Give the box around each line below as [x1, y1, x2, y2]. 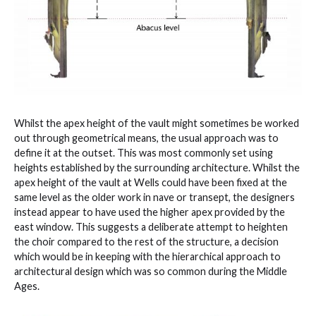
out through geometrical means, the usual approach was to [14, 131, 279, 144]
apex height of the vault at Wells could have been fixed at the [14, 176, 287, 188]
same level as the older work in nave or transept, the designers [14, 190, 295, 203]
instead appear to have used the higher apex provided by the [14, 205, 285, 218]
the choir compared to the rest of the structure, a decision [14, 235, 279, 248]
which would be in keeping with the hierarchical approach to [14, 250, 281, 262]
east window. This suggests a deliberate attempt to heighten [14, 220, 288, 233]
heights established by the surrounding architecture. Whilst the [14, 161, 300, 174]
